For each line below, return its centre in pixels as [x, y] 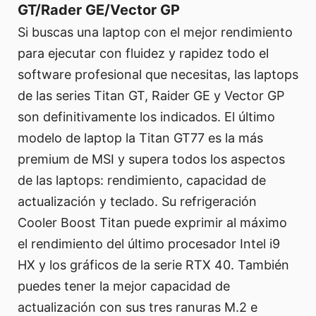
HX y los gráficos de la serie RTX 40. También [153, 265]
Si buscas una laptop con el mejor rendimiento [155, 32]
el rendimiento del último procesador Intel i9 [149, 243]
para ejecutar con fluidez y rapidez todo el [143, 53]
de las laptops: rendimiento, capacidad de [142, 180]
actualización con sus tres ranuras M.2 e [138, 307]
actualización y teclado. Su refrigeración [137, 201]
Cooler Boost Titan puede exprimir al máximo [152, 222]
